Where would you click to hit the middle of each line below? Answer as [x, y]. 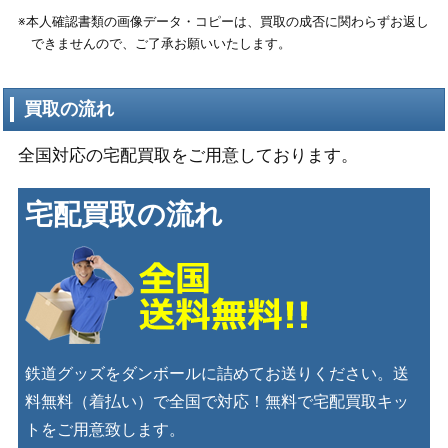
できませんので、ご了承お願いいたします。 [160, 44]
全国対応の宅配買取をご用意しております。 [187, 155]
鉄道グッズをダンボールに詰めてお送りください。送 [216, 373]
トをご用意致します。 [104, 429]
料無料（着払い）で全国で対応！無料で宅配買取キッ [216, 401]
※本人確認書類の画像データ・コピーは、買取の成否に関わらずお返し [223, 22]
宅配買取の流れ [123, 214]
